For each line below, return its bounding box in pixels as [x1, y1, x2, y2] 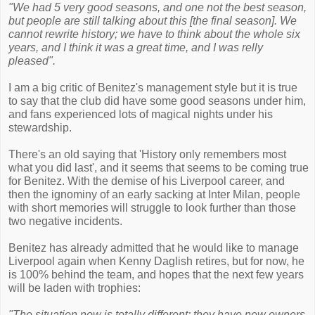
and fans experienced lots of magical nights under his [8, 108, 273, 120]
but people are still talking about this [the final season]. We [8, 15, 297, 27]
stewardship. [8, 122, 72, 134]
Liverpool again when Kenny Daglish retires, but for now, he [8, 255, 304, 267]
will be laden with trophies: [8, 282, 141, 294]
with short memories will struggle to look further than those [8, 202, 296, 214]
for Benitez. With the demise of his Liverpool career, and [8, 175, 285, 187]
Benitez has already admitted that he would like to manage [8, 242, 299, 254]
